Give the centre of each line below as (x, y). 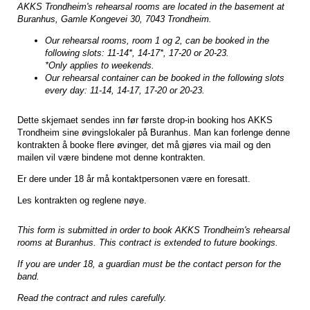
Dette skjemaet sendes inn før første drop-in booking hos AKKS (145, 120)
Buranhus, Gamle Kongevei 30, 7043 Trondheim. (115, 19)
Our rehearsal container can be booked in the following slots (165, 77)
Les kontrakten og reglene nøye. (82, 200)
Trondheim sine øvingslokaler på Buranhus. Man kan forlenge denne (154, 132)
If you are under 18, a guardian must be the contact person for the (149, 264)
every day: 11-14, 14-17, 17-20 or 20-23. (125, 90)
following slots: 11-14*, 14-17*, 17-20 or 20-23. (137, 53)
